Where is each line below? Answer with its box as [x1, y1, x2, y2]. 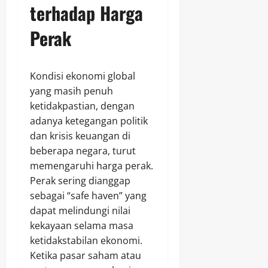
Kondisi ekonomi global [30, 69, 135, 83]
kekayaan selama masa [30, 219, 133, 233]
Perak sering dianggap [30, 174, 130, 188]
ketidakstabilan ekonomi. [30, 234, 142, 248]
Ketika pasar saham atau [30, 249, 141, 263]
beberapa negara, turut [30, 144, 136, 158]
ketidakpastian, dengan [30, 99, 135, 113]
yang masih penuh [30, 84, 113, 98]
